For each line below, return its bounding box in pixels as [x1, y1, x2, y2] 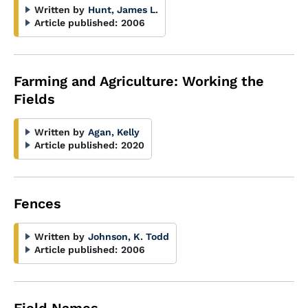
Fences [14, 195, 61, 212]
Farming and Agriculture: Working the [14, 73, 264, 89]
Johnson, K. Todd [88, 231, 169, 242]
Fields [14, 91, 55, 107]
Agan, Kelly [88, 126, 140, 137]
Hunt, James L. [88, 4, 158, 15]
